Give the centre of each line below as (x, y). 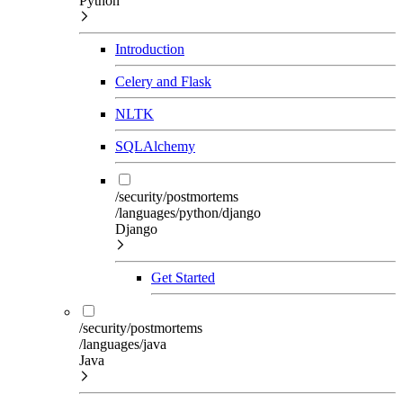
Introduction (150, 49)
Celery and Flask (163, 81)
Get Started (183, 277)
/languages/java (123, 344)
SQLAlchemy (155, 146)
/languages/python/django (188, 212)
